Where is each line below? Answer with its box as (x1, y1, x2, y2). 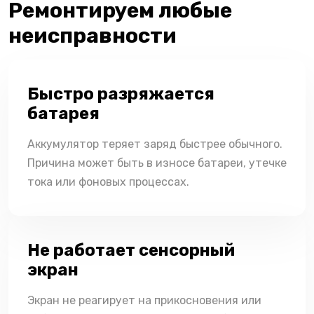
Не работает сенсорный (27, 240, 235, 260)
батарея (27, 103, 100, 123)
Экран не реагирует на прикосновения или (27, 293, 261, 307)
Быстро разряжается (27, 83, 214, 104)
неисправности (8, 22, 177, 48)
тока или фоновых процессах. (27, 175, 189, 189)
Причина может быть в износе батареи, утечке (27, 156, 287, 170)
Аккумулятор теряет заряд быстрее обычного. (27, 137, 282, 151)
